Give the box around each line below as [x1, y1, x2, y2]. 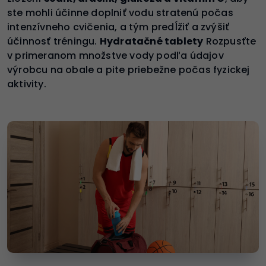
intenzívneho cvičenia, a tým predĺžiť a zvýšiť [7, 20, 230, 34]
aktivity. [7, 77, 46, 91]
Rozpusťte [203, 34, 256, 49]
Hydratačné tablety [99, 34, 204, 49]
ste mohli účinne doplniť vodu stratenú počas [7, 6, 233, 20]
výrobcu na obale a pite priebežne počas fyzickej [7, 63, 250, 77]
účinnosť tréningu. [7, 34, 100, 49]
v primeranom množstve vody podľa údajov [7, 49, 224, 63]
